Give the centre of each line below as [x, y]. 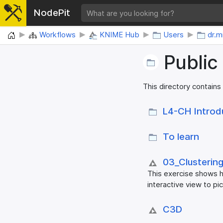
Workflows [57, 35]
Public [191, 63]
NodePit [52, 13]
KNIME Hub [119, 35]
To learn [181, 137]
